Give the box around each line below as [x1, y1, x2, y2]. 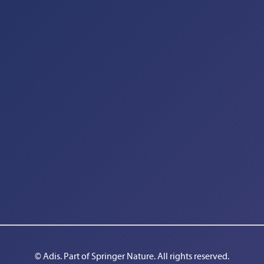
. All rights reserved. [154, 250, 229, 262]
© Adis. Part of [35, 250, 91, 262]
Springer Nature [91, 250, 154, 262]
